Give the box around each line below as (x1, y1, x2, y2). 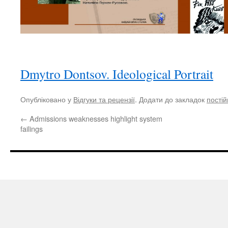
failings (20, 123, 43, 134)
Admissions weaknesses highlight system (27, 113, 162, 124)
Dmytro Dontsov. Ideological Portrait (20, 65, 213, 83)
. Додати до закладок (135, 94, 207, 105)
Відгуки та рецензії (73, 94, 135, 105)
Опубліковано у (20, 94, 73, 105)
